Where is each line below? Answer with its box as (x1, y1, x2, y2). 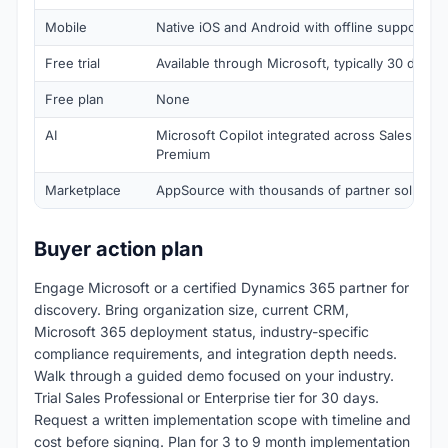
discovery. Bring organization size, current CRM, (34, 301, 349, 319)
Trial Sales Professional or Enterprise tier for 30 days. (34, 389, 379, 407)
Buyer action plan (34, 237, 203, 262)
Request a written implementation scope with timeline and (34, 411, 411, 429)
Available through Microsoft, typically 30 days (156, 55, 436, 72)
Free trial (45, 55, 100, 72)
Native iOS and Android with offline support (156, 19, 425, 36)
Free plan (45, 91, 104, 108)
